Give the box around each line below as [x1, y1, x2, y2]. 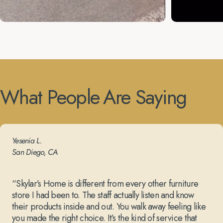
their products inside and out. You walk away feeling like [12, 200, 206, 214]
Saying [135, 83, 187, 112]
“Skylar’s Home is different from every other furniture [12, 177, 199, 191]
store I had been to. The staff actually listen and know [12, 189, 194, 202]
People [47, 83, 100, 112]
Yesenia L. [12, 135, 42, 147]
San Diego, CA [12, 146, 58, 158]
